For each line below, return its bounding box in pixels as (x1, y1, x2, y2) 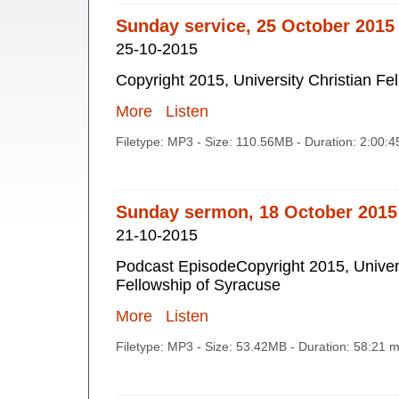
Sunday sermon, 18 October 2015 (116, 202, 397, 223)
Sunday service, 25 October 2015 (116, 16, 395, 37)
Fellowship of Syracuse (116, 276, 281, 295)
